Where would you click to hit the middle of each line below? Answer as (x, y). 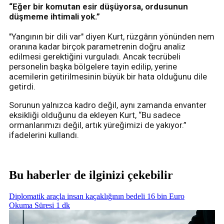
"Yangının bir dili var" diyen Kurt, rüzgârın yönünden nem (112, 37)
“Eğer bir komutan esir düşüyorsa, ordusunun (98, 7)
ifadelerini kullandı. (44, 135)
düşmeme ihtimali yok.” (54, 17)
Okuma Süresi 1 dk (39, 205)
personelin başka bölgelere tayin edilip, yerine (93, 67)
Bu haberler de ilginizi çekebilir (91, 175)
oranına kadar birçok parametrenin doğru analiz (97, 47)
